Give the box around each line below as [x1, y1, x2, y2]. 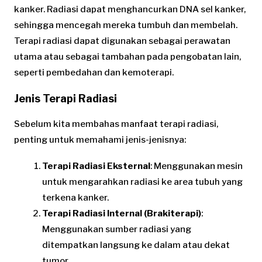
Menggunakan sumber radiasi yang [42, 223, 191, 235]
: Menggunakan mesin [150, 160, 243, 171]
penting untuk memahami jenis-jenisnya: [14, 134, 186, 145]
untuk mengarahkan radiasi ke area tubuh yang [42, 176, 243, 187]
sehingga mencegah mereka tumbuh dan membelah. [14, 19, 237, 30]
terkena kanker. [42, 192, 109, 203]
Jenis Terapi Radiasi [14, 92, 117, 105]
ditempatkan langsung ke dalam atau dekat [42, 239, 230, 250]
